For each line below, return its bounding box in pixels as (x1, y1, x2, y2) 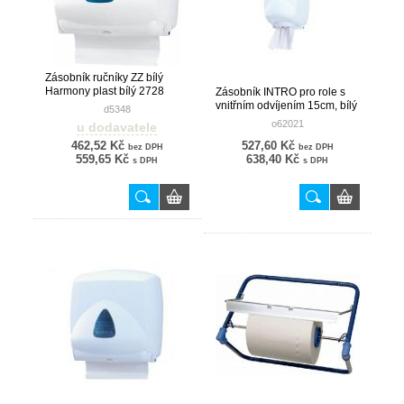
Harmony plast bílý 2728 (44, 85, 164, 97)
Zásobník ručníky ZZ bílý (44, 71, 163, 84)
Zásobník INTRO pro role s (215, 86, 345, 98)
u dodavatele (77, 120, 157, 134)
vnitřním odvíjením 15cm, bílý (215, 99, 357, 112)
